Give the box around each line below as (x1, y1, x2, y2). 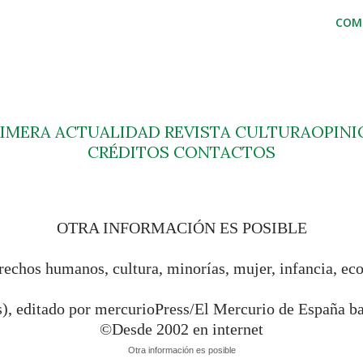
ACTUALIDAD (55, 122, 160, 142)
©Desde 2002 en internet (100, 320, 263, 338)
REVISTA (164, 122, 231, 142)
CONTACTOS (169, 142, 275, 162)
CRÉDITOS (88, 142, 169, 162)
